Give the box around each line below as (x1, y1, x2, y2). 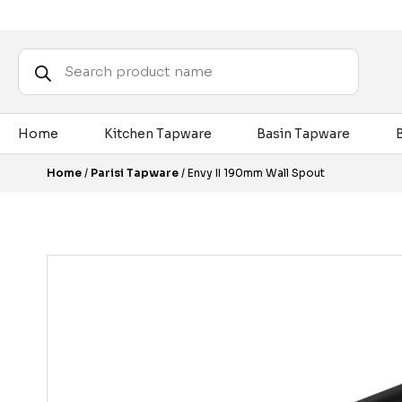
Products (18, 47, 76, 63)
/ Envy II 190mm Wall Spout (179, 166, 325, 179)
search (18, 59, 61, 75)
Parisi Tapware (91, 166, 179, 179)
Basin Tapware (257, 126, 350, 142)
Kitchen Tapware (103, 126, 212, 142)
